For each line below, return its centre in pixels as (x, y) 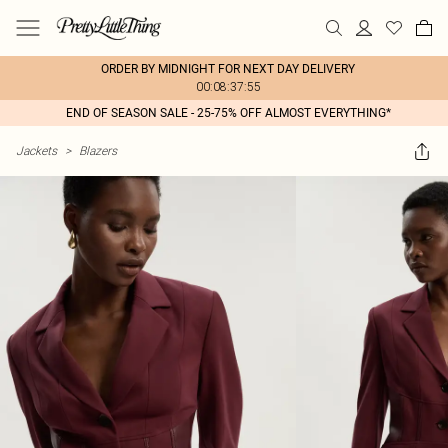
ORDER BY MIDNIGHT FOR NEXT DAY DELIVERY (228, 69)
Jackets (36, 150)
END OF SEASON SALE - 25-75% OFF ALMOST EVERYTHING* (228, 113)
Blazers (98, 150)
